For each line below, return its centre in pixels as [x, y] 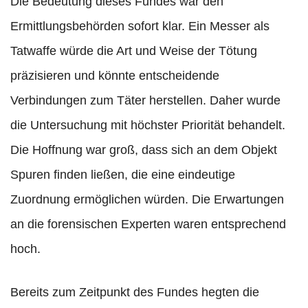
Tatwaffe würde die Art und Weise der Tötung [134, 51]
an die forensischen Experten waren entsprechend [148, 224]
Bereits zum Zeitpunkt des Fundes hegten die [135, 293]
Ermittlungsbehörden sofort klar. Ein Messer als [140, 26]
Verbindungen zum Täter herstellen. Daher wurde [145, 101]
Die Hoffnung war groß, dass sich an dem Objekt [144, 150]
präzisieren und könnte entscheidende [115, 76]
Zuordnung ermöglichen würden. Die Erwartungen [147, 200]
